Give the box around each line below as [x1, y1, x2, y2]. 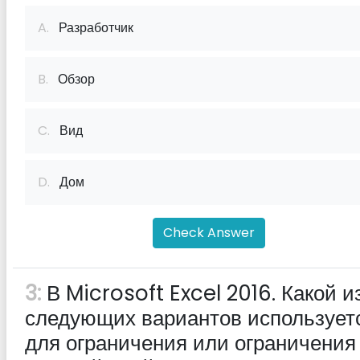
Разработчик [49, 18, 133, 37]
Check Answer [163, 223, 255, 242]
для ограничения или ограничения [25, 329, 356, 358]
